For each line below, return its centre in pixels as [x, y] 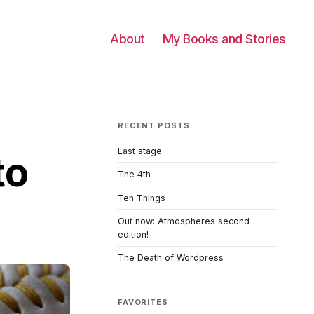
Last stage [140, 151]
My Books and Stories [224, 39]
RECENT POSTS [154, 125]
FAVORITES [143, 302]
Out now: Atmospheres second [184, 221]
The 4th [134, 175]
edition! [133, 235]
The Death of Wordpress [171, 258]
